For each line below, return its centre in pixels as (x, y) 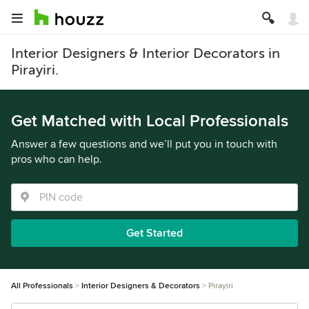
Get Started (154, 233)
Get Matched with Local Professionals (150, 121)
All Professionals (42, 286)
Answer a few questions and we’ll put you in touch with (144, 144)
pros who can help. (57, 159)
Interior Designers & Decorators (141, 286)
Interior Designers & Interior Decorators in (146, 53)
